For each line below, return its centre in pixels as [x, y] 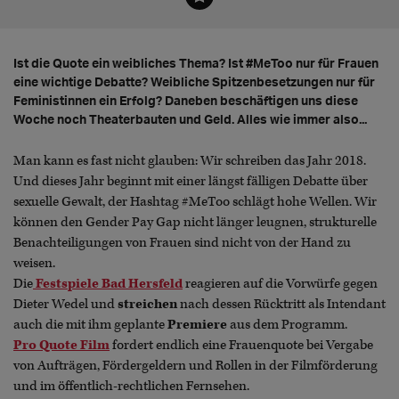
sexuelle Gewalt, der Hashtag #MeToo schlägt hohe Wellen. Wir [195, 202]
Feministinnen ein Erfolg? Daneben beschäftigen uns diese [186, 101]
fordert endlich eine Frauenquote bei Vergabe [243, 346]
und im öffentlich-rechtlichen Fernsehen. [131, 387]
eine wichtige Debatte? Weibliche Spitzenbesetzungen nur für [194, 82]
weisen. [34, 264]
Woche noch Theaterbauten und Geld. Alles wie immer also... [190, 119]
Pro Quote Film [61, 346]
